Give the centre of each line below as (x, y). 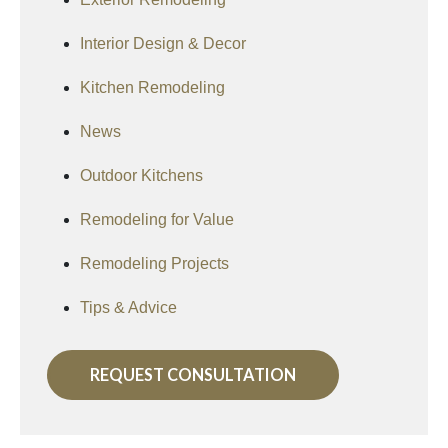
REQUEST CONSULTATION (193, 375)
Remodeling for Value (157, 220)
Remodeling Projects (154, 264)
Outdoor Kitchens (141, 176)
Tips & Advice (128, 308)
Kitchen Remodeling (152, 88)
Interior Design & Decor (163, 44)
